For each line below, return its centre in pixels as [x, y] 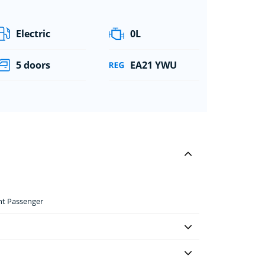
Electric [33, 33]
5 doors [33, 65]
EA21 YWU [153, 65]
